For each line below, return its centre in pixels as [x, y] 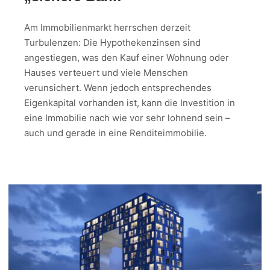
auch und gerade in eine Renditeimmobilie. [115, 133]
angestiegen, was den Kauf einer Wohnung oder [127, 58]
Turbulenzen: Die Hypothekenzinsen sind [112, 43]
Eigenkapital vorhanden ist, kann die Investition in [130, 103]
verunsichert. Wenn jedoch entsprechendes [118, 88]
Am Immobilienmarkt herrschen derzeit [107, 28]
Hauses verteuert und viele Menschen [106, 73]
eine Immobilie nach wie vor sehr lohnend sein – [127, 118]
